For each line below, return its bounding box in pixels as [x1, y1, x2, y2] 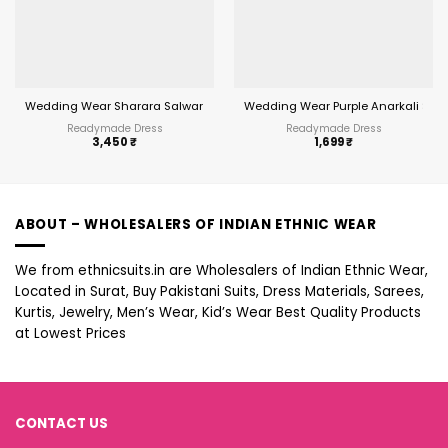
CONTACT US [15, 413, 108, 433]
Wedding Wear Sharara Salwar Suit [24, 97, 228, 114]
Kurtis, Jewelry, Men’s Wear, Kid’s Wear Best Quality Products [15, 303, 421, 323]
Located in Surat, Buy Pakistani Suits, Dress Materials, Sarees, [15, 282, 424, 302]
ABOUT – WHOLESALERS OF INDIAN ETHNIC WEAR [15, 215, 377, 235]
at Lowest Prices [15, 324, 126, 344]
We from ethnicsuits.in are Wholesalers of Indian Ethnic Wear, [15, 261, 428, 281]
